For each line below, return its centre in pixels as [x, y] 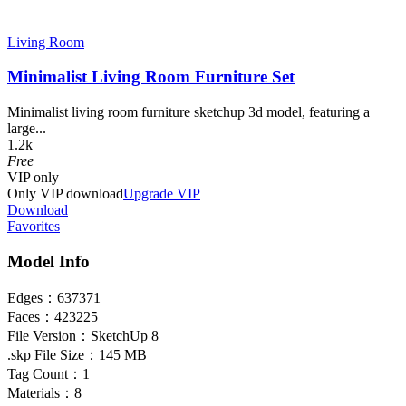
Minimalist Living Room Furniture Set [151, 77]
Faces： [31, 316]
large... [27, 129]
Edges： [32, 297]
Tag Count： [45, 373]
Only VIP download [65, 194]
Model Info [48, 261]
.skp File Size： [53, 354]
